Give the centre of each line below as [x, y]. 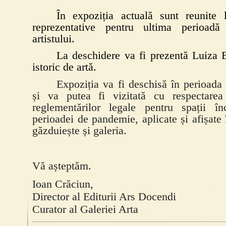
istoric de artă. [64, 67]
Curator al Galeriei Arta [85, 209]
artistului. [53, 39]
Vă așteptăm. [62, 166]
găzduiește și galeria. [79, 130]
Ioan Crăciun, [63, 184]
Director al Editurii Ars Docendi [104, 196]
